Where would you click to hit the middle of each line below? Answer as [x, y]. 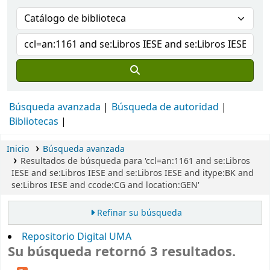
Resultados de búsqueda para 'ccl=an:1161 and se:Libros [135, 161]
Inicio [18, 149]
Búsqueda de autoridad [165, 107]
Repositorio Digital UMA [77, 237]
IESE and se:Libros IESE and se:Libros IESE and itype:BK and [133, 173]
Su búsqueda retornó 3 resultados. [122, 252]
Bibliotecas [34, 122]
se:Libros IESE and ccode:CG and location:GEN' [105, 185]
